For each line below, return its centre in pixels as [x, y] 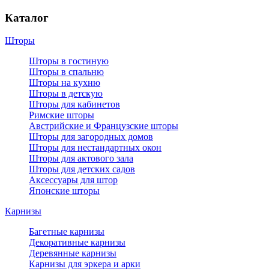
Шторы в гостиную [69, 61]
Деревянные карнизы [73, 253]
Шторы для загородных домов [91, 137]
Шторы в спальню [66, 72]
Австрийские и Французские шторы [104, 126]
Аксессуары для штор [73, 180]
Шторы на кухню [65, 83]
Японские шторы [64, 191]
